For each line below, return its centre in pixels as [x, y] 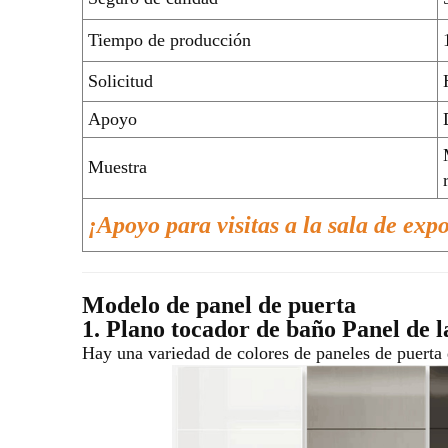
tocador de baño [256, 328]
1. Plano [126, 328]
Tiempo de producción [169, 39]
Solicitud [120, 80]
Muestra [117, 166]
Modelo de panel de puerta [219, 304]
